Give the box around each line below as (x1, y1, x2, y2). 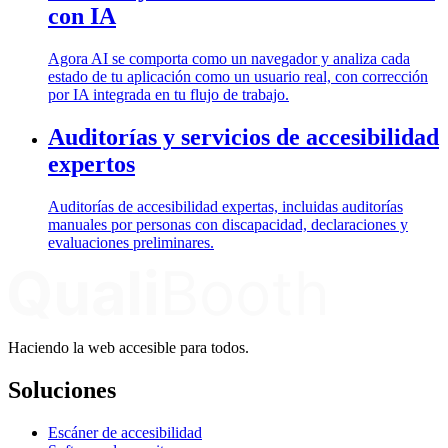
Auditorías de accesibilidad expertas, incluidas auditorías (48, 197, 403, 215)
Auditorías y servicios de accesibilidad (48, 124, 439, 151)
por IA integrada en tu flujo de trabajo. (48, 86, 289, 104)
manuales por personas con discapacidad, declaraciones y (48, 215, 408, 233)
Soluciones (8, 376, 116, 403)
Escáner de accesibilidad (48, 423, 202, 441)
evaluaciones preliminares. (48, 233, 214, 251)
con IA (48, 3, 116, 30)
